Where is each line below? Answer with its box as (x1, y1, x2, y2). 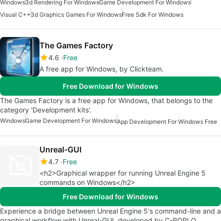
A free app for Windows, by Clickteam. (39, 65, 164, 74)
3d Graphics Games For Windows (31, 11, 122, 19)
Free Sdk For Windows (122, 11, 184, 19)
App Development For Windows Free (117, 117, 217, 125)
